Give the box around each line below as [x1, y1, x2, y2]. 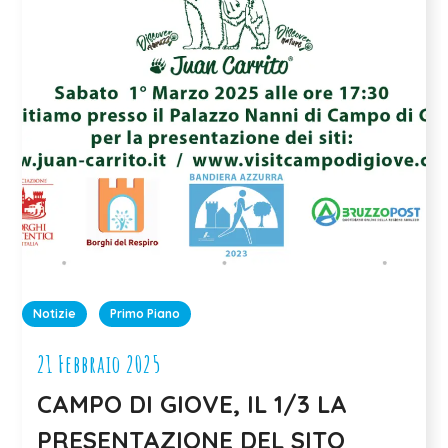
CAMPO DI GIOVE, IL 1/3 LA [37, 389, 348, 420]
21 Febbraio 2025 [37, 349, 162, 380]
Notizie [33, 306, 77, 322]
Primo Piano [110, 306, 181, 322]
